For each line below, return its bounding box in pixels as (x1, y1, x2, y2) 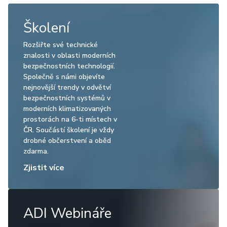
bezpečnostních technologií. (23, 61, 115, 71)
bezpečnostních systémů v (23, 93, 110, 103)
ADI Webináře (23, 204, 111, 223)
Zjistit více (23, 162, 64, 173)
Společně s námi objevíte (23, 72, 105, 82)
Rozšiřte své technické (23, 40, 98, 50)
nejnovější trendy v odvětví (23, 83, 111, 92)
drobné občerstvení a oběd (23, 136, 111, 145)
